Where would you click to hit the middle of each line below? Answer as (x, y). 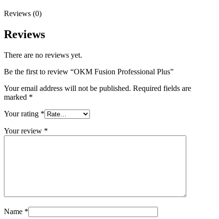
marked (16, 97)
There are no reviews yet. (43, 55)
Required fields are (162, 88)
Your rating (22, 113)
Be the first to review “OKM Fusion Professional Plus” (89, 71)
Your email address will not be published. (67, 88)
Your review (24, 131)
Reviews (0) (23, 14)
